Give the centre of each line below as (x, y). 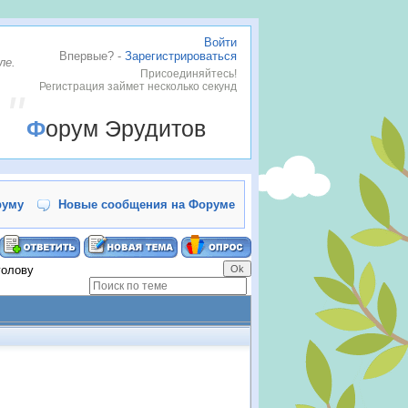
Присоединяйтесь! (189, 74)
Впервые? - (92, 56)
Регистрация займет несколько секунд (138, 87)
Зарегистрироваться (181, 56)
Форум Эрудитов (126, 128)
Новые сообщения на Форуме (147, 204)
